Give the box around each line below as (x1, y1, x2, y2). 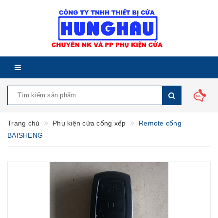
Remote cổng (139, 119, 182, 127)
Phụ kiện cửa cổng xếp (53, 119, 126, 127)
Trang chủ (7, 119, 40, 127)
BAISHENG (7, 131, 43, 139)
